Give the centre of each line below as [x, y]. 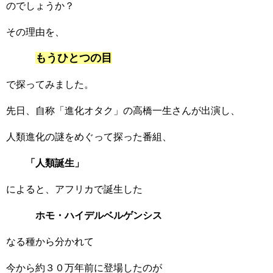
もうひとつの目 [74, 58]
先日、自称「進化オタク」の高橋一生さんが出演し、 [123, 111]
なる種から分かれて [50, 242]
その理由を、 [35, 32]
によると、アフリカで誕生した [74, 189]
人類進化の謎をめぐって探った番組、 [89, 137]
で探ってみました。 [50, 84]
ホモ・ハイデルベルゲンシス [84, 215]
